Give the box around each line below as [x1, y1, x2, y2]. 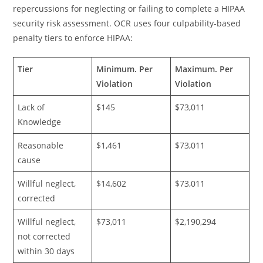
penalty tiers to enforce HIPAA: [13, 32, 133, 43]
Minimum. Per [96, 63, 153, 75]
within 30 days [18, 245, 75, 257]
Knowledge [18, 116, 62, 127]
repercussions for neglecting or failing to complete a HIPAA [13, 3, 245, 14]
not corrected [18, 231, 71, 242]
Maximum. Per [175, 63, 234, 75]
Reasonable [18, 140, 64, 151]
